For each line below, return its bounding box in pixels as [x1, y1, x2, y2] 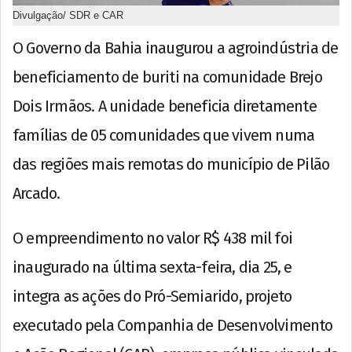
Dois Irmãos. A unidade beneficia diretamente [13, 96, 317, 115]
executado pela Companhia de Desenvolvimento [13, 315, 333, 335]
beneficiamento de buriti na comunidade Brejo [13, 67, 322, 86]
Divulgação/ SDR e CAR [13, 9, 123, 21]
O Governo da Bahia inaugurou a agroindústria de [13, 38, 339, 57]
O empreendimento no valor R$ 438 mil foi [13, 228, 293, 247]
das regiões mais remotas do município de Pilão [13, 154, 330, 174]
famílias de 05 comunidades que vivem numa [13, 125, 315, 145]
